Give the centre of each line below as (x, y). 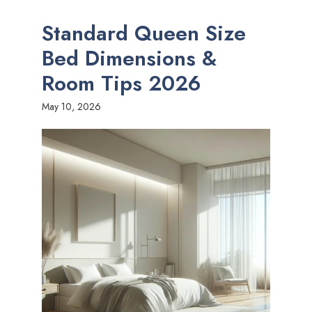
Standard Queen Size (144, 33)
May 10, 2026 (71, 107)
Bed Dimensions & (129, 58)
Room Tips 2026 (122, 83)
